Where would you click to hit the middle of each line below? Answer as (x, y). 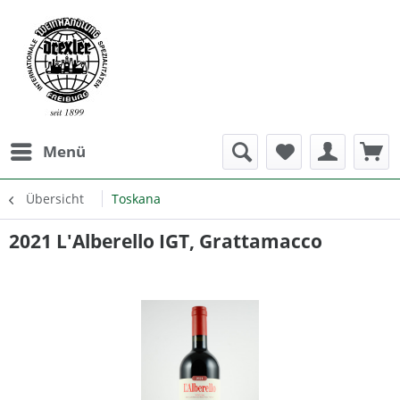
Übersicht (55, 199)
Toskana (136, 199)
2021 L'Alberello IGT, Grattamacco (166, 241)
